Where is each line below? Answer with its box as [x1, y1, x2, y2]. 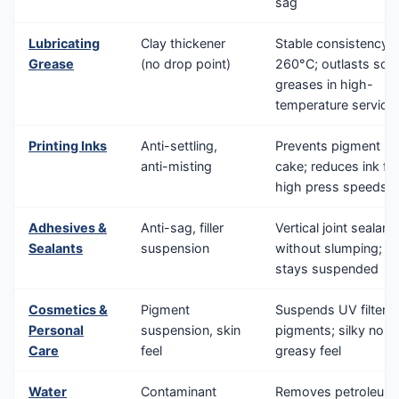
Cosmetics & [28, 301, 108, 317]
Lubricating [28, 35, 100, 51]
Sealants [28, 240, 83, 256]
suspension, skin [141, 322, 240, 338]
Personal [28, 322, 84, 338]
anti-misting [141, 158, 212, 174]
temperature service [275, 96, 395, 112]
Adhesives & [28, 219, 107, 235]
